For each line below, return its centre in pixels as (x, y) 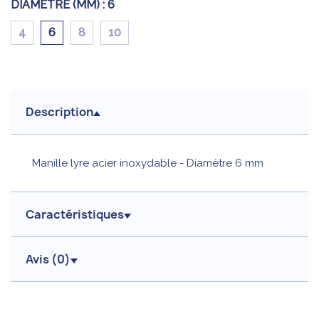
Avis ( (41, 260)
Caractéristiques (75, 215)
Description (59, 112)
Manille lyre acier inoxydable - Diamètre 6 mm (148, 163)
